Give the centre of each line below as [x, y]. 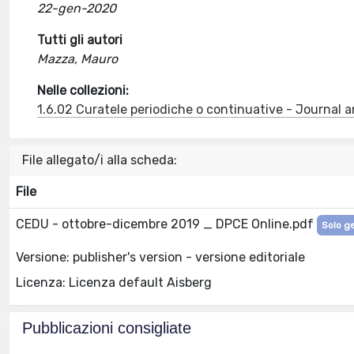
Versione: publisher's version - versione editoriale [160, 257]
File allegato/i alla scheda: [100, 160]
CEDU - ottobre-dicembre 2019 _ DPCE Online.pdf [166, 224]
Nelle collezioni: [83, 90]
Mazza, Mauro [78, 59]
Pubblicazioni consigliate [107, 328]
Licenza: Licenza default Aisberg [114, 282]
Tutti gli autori [80, 40]
